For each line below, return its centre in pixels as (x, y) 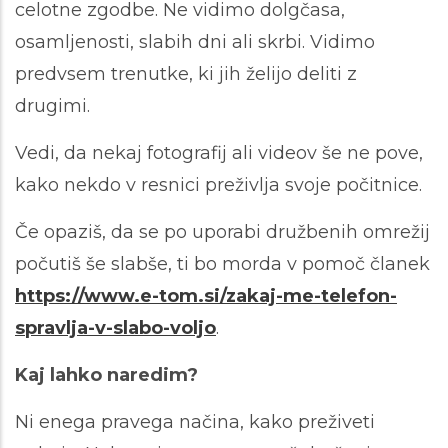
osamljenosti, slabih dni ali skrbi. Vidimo (195, 42)
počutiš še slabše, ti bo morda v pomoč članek (222, 264)
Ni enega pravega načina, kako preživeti (195, 422)
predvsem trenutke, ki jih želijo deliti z (186, 74)
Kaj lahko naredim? (106, 375)
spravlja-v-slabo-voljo (115, 328)
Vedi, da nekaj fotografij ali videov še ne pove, (219, 153)
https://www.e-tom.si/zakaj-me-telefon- (206, 296)
